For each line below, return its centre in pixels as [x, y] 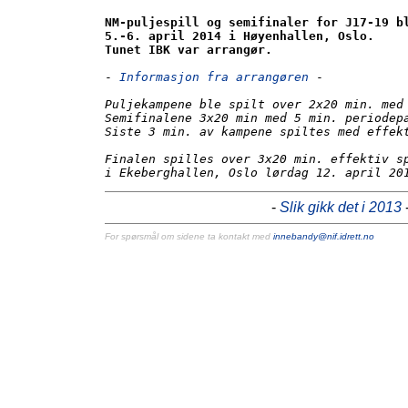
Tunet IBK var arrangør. [189, 50]
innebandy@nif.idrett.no [324, 236]
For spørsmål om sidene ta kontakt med [189, 236]
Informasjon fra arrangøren [214, 77]
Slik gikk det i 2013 [341, 207]
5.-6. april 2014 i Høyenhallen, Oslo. [240, 36]
